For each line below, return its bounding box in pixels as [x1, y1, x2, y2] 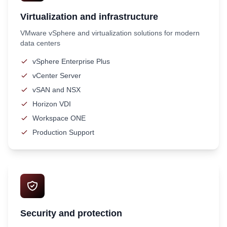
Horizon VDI [32, 100, 71, 108]
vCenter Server [32, 71, 81, 80]
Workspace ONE [32, 114, 86, 122]
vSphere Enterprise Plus [32, 57, 110, 65]
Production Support [32, 128, 94, 136]
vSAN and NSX [32, 86, 81, 94]
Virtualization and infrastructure [20, 12, 158, 22]
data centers [20, 39, 60, 47]
